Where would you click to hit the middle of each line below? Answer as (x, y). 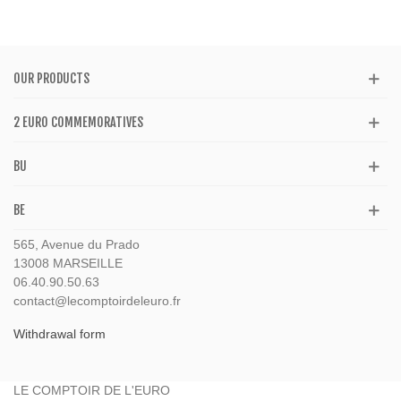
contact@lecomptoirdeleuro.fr (97, 301)
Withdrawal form (60, 334)
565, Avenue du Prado (77, 245)
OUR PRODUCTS (51, 79)
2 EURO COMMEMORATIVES (78, 123)
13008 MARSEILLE (68, 264)
